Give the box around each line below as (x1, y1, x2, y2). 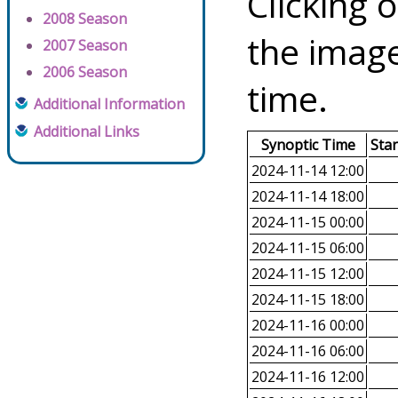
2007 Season (43, 36, 127, 56)
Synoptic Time (260, 135, 355, 155)
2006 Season (43, 62, 127, 83)
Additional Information (34, 94, 185, 115)
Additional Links (34, 122, 139, 142)
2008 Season (43, 9, 127, 29)
